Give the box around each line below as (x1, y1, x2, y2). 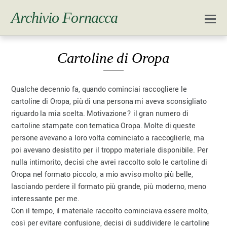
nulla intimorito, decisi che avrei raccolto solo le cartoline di (11, 157, 208, 168)
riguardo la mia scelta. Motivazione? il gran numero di (11, 108, 188, 120)
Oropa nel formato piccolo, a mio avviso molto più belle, (11, 169, 194, 180)
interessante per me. (11, 194, 80, 205)
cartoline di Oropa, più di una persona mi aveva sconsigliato (11, 96, 207, 107)
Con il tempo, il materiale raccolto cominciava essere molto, (11, 206, 209, 217)
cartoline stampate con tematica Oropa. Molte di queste (11, 121, 196, 132)
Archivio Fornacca (11, 9, 118, 26)
